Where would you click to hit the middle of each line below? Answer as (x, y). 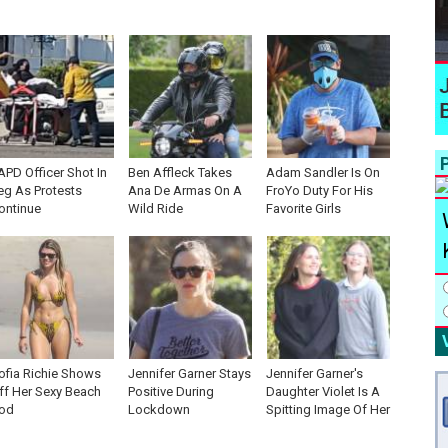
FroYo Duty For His (319, 190)
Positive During (171, 391)
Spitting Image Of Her (328, 409)
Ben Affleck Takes (180, 172)
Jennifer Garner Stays (189, 373)
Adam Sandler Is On (323, 172)
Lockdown (159, 409)
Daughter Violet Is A (323, 391)
